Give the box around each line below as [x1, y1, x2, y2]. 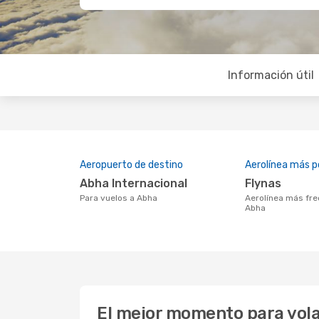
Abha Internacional [88, 177, 187, 190]
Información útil [227, 68, 314, 82]
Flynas [251, 177, 281, 190]
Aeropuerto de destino [80, 159, 183, 171]
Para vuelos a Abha [85, 193, 157, 203]
